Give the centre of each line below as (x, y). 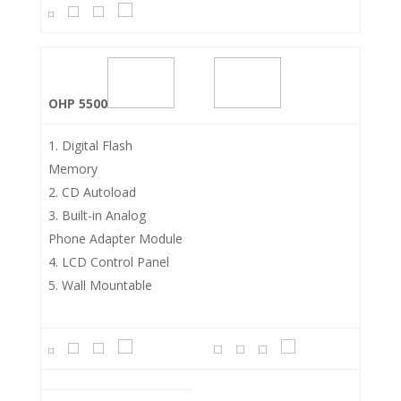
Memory (73, 168)
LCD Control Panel (115, 261)
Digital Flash (97, 145)
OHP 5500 (78, 103)
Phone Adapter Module (115, 238)
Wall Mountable (107, 285)
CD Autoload (99, 192)
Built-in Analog (104, 215)
